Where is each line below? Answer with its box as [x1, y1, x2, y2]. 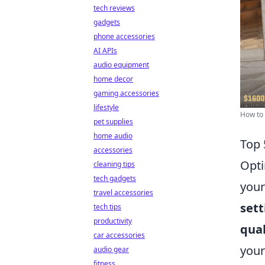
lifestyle [93, 102, 119, 112]
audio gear [93, 244, 129, 254]
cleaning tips [93, 159, 135, 169]
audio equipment [93, 60, 149, 70]
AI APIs [93, 46, 117, 56]
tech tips [93, 202, 121, 212]
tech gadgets [93, 173, 136, 183]
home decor [93, 74, 133, 84]
